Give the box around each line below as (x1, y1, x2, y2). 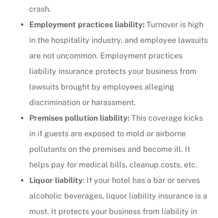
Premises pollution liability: (29, 113, 129, 123)
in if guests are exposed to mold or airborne (29, 129, 186, 139)
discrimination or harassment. (29, 98, 136, 108)
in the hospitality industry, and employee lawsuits (29, 36, 208, 45)
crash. (29, 4, 51, 14)
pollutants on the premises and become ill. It (29, 145, 190, 154)
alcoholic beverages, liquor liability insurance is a (29, 191, 207, 201)
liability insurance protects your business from (29, 67, 197, 76)
